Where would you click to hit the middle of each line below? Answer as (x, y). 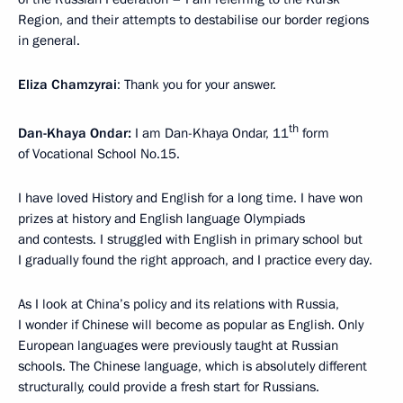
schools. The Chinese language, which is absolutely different (193, 366)
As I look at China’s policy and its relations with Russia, (179, 304)
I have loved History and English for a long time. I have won (190, 197)
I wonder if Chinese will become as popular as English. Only (191, 324)
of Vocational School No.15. (99, 153)
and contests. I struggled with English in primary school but (190, 239)
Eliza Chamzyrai (67, 84)
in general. (49, 40)
